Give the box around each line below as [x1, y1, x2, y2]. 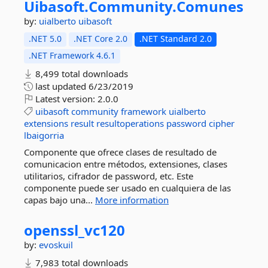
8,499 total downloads [33, 68, 128, 80]
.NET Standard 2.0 [139, 33, 212, 44]
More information [95, 194, 169, 206]
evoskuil [39, 239, 73, 251]
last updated [33, 80, 89, 92]
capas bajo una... [24, 194, 95, 206]
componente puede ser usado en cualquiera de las [24, 182, 231, 194]
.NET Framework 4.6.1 [29, 50, 115, 61]
